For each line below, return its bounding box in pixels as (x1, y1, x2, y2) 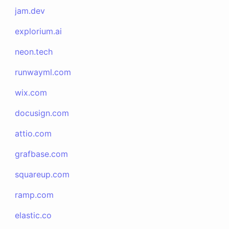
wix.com (15, 87, 48, 98)
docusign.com (15, 108, 70, 118)
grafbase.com (15, 149, 68, 159)
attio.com (15, 128, 52, 139)
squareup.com (15, 169, 70, 179)
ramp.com (15, 190, 54, 200)
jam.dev (15, 6, 45, 16)
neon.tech (15, 47, 53, 57)
